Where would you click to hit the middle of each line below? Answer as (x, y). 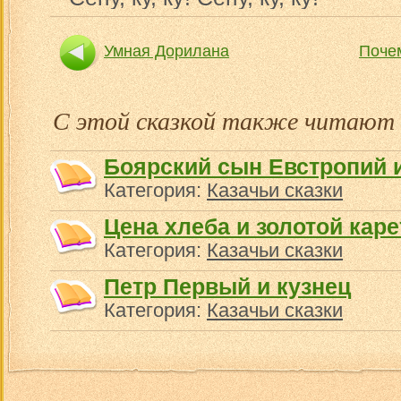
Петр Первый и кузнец (227, 286)
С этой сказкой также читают (224, 120)
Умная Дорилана (166, 51)
